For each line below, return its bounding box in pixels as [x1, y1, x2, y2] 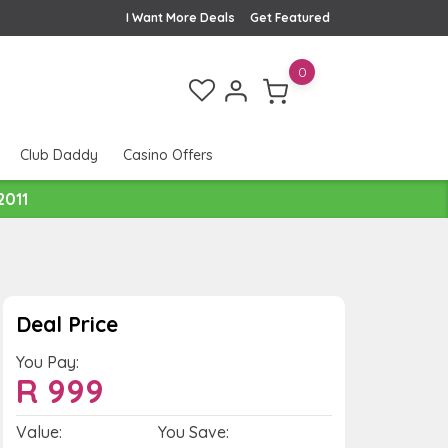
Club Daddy [20, 146, 98, 165]
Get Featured [250, 10, 330, 25]
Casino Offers [122, 146, 213, 165]
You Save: [157, 421, 229, 442]
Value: [15, 421, 62, 442]
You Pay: [15, 351, 79, 372]
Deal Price [15, 310, 118, 337]
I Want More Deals [126, 10, 235, 25]
